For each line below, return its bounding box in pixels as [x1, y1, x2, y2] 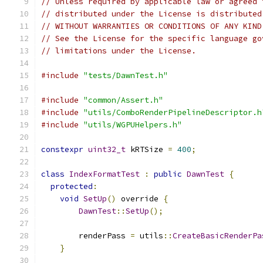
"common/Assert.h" [83, 95, 163, 105]
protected [50, 181, 93, 191]
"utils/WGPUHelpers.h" [83, 120, 182, 130]
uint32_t [88, 144, 126, 154]
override [116, 194, 163, 204]
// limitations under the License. [41, 46, 196, 56]
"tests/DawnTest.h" [83, 70, 168, 80]
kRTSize [126, 144, 168, 154]
